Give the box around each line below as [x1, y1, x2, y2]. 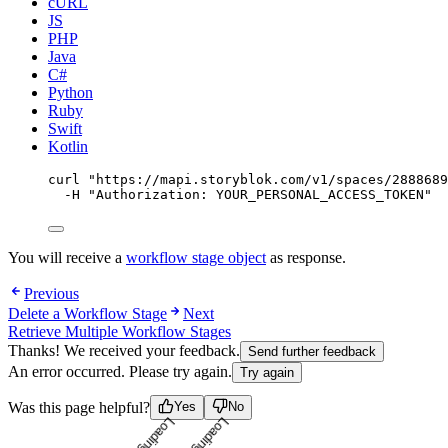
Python [48, 83, 93, 101]
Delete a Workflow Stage [8, 304, 167, 322]
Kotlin [48, 137, 88, 155]
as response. [266, 248, 346, 266]
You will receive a [8, 248, 126, 266]
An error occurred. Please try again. [8, 363, 232, 381]
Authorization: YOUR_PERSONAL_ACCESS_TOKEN [96, 186, 424, 202]
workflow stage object [126, 248, 266, 266]
